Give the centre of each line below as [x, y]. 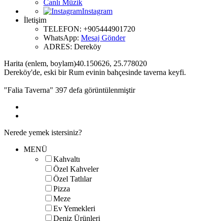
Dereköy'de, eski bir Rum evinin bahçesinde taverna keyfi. [95, 72]
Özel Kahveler [76, 169]
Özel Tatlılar [73, 179]
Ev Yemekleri [74, 208]
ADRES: [59, 46]
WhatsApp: [62, 37]
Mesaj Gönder [103, 37]
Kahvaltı [67, 159]
